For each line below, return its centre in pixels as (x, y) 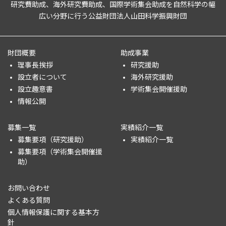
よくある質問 (29, 200)
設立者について (42, 77)
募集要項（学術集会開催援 (60, 151)
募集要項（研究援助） (53, 139)
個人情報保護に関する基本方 (53, 212)
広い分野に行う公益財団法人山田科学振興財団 (113, 16)
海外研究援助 (152, 77)
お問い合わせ (29, 188)
